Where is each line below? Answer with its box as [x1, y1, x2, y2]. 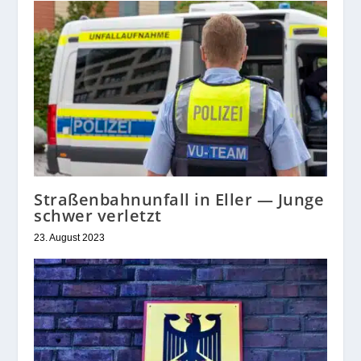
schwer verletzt [34, 205, 162, 227]
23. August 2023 [34, 232, 106, 244]
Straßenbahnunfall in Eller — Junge [34, 189, 325, 211]
